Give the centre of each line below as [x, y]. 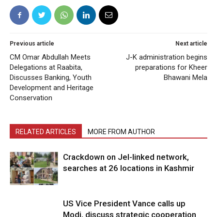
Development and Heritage [52, 88]
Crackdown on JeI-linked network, [126, 157]
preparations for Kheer [171, 68]
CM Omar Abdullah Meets [50, 57]
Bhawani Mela [186, 78]
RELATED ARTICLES [46, 132]
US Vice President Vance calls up [124, 204]
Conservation [31, 98]
